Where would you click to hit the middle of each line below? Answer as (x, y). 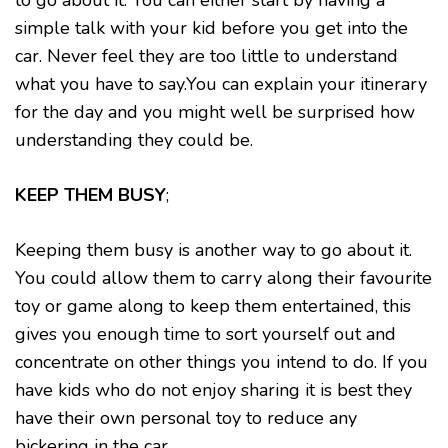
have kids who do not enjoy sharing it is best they (213, 390)
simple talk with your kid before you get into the (211, 28)
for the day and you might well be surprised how (215, 112)
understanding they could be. (134, 140)
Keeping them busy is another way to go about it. (213, 250)
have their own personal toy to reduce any (186, 418)
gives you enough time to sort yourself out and (205, 334)
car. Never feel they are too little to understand (206, 56)
